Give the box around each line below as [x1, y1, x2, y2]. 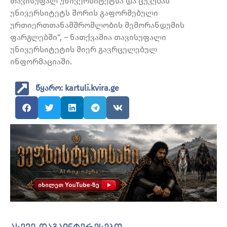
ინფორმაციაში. [10, 57, 72, 67]
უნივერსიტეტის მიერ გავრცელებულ [10, 45, 157, 55]
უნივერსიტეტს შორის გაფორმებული [10, 8, 158, 18]
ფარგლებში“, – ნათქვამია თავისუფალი [10, 32, 166, 43]
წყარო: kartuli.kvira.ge [35, 83, 119, 93]
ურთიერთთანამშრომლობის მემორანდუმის [10, 20, 184, 30]
